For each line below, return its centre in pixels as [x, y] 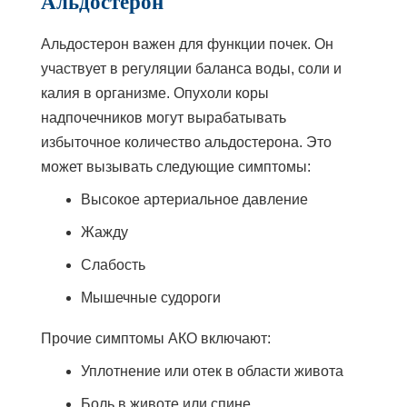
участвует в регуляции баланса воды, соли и [191, 68]
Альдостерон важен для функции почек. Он [187, 44]
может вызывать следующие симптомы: [175, 166]
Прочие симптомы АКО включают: [155, 338]
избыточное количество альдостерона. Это [186, 142]
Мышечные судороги [150, 297]
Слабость [113, 264]
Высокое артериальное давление [194, 199]
